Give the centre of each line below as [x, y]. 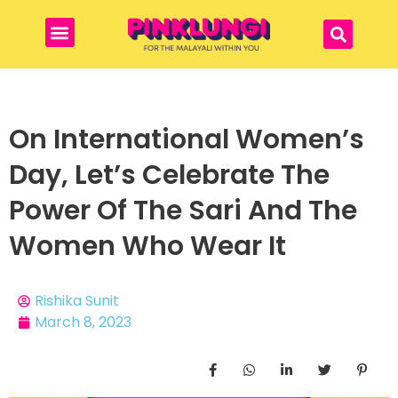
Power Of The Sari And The [183, 211]
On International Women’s [187, 140]
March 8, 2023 [83, 322]
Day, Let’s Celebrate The [169, 175]
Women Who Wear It [147, 247]
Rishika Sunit [77, 301]
